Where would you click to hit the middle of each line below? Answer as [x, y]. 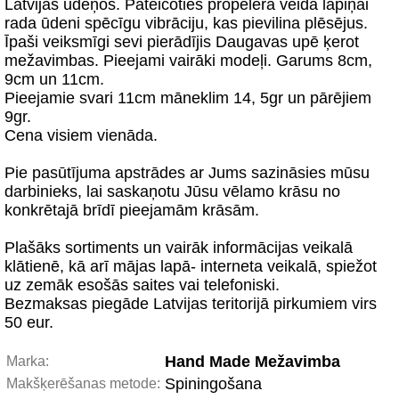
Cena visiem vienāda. [81, 135]
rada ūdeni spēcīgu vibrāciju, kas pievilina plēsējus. [186, 23]
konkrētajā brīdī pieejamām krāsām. [132, 210]
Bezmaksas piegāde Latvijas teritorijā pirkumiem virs [191, 304]
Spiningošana [213, 384]
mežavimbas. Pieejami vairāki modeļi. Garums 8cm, [188, 61]
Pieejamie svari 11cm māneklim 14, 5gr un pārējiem [188, 98]
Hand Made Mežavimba [252, 362]
